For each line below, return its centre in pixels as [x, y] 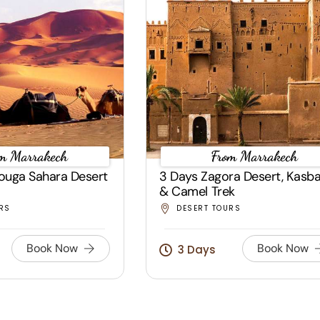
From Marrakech [255, 156]
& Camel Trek [197, 191]
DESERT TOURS [209, 208]
